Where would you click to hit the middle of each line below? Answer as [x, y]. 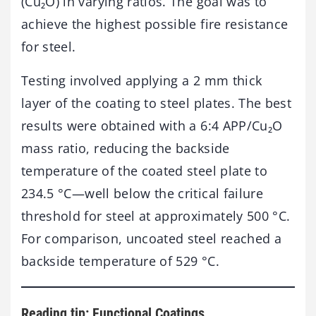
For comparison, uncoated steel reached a [152, 239]
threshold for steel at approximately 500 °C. [156, 216]
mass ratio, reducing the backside [126, 148]
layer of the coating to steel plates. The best [157, 103]
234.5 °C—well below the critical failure [142, 194]
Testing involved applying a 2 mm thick [142, 81]
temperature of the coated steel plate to [145, 171]
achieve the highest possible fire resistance [155, 24]
